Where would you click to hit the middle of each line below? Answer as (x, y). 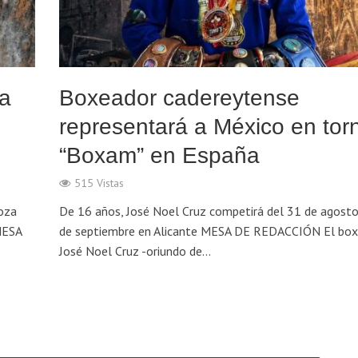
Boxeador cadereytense (179, 98)
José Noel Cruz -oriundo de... (135, 251)
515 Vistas (99, 183)
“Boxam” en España (159, 156)
